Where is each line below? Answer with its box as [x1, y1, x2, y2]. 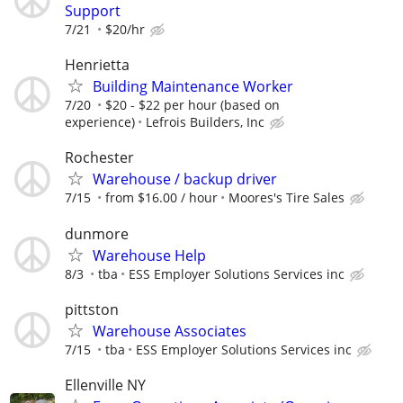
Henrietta [65, 55, 130, 76]
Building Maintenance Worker [93, 76, 293, 97]
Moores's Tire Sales [228, 189, 345, 207]
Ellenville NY [65, 374, 146, 395]
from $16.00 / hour [105, 189, 218, 207]
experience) [65, 113, 135, 131]
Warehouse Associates [93, 320, 246, 341]
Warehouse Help [93, 245, 206, 265]
